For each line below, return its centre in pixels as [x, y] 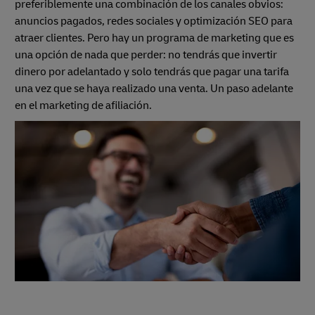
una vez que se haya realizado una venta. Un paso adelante [154, 88]
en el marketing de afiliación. [83, 105]
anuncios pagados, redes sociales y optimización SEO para [154, 21]
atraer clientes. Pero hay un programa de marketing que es [154, 38]
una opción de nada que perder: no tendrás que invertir [146, 54]
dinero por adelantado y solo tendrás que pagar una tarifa [152, 71]
